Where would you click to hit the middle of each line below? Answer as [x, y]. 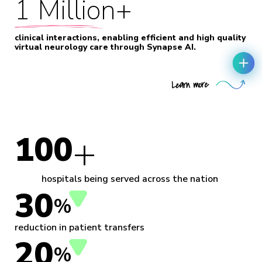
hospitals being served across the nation [131, 179]
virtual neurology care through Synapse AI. [105, 47]
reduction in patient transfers [81, 228]
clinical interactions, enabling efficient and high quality [130, 38]
